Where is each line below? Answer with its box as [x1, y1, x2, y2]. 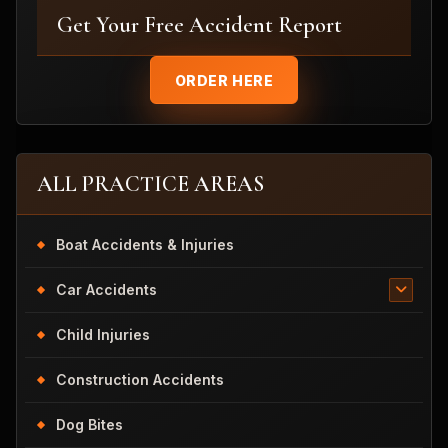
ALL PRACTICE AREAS [37, 171, 264, 198]
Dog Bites [56, 416, 123, 434]
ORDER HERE [174, 71, 274, 89]
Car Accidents [56, 281, 157, 299]
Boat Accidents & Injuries [56, 236, 234, 254]
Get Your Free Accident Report [57, 12, 342, 39]
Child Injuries [56, 326, 150, 344]
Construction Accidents [56, 371, 224, 389]
